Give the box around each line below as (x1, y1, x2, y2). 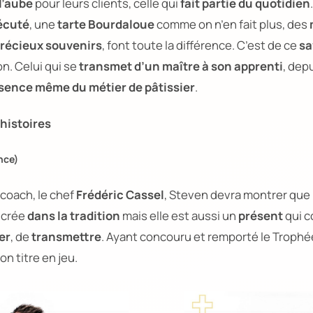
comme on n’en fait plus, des (154, 15, 310, 32)
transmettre (31, 228, 101, 245)
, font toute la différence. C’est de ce (102, 36, 299, 53)
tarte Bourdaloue (57, 15, 154, 32)
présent (238, 207, 283, 224)
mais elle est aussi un (120, 207, 238, 224)
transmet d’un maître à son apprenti (79, 57, 283, 74)
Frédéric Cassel (76, 186, 164, 203)
